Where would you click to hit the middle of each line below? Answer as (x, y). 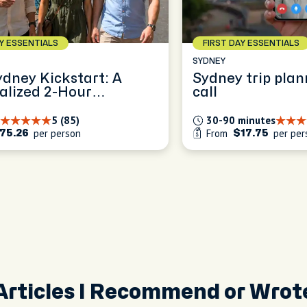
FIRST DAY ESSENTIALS (251, 43)
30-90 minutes (241, 120)
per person (56, 133)
